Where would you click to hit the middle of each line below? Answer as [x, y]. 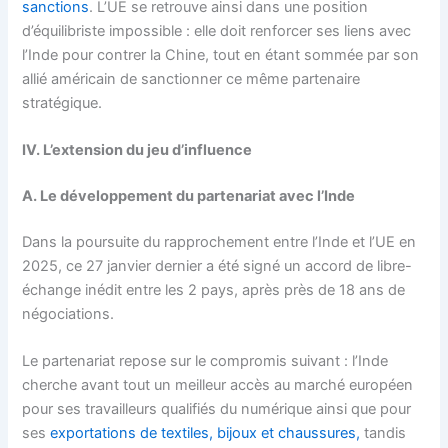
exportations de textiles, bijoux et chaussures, [207, 433]
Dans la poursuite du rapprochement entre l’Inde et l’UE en [219, 242]
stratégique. [64, 103]
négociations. [68, 314]
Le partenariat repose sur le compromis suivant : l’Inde [205, 361]
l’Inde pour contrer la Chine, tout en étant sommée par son [221, 55]
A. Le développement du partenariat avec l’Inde [189, 196]
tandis [385, 433]
